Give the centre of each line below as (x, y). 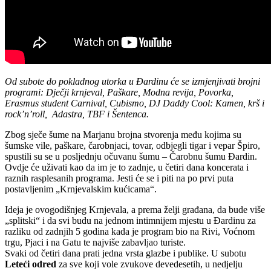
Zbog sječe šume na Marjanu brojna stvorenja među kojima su (123, 134)
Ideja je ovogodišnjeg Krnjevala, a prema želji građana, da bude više (135, 209)
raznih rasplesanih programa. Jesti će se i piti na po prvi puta (119, 178)
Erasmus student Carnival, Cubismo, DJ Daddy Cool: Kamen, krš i (135, 103)
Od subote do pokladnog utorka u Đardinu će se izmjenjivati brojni (132, 81)
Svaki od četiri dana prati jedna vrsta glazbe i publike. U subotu (126, 253)
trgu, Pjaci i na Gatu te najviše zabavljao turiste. (95, 242)
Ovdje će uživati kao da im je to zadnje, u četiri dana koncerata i (127, 167)
